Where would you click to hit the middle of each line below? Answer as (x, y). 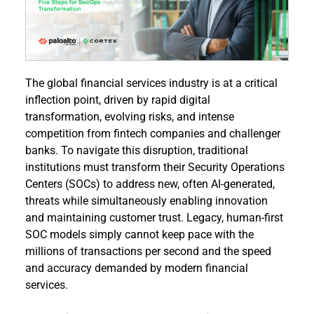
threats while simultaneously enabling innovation (146, 201)
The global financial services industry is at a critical (151, 83)
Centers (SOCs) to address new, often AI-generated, (150, 184)
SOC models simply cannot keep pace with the (139, 235)
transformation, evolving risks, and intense (129, 117)
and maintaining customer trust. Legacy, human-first (154, 218)
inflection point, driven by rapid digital (117, 100)
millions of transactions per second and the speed (148, 252)
